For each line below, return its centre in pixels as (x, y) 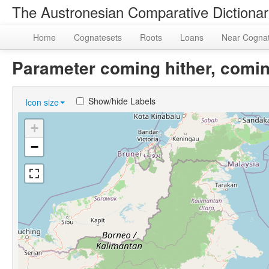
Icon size (42, 102)
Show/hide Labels (122, 101)
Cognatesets (98, 37)
